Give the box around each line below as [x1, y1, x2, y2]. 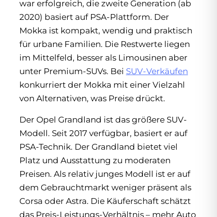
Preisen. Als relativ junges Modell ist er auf [19, 169, 190, 179]
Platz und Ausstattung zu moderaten [19, 155, 170, 166]
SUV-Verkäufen [126, 66, 188, 77]
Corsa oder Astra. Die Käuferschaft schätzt [19, 196, 191, 206]
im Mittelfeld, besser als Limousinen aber [19, 53, 187, 63]
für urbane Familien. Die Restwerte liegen [19, 39, 190, 49]
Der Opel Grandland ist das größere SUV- [19, 115, 187, 125]
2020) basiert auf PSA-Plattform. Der [19, 12, 169, 22]
